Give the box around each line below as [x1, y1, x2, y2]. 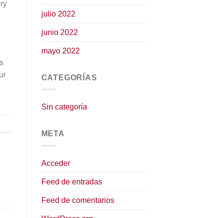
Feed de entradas [41, 177, 102, 186]
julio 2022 [41, 9, 75, 18]
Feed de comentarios [41, 196, 114, 204]
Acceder [41, 159, 70, 167]
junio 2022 [41, 28, 78, 36]
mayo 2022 [41, 46, 80, 55]
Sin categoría [41, 103, 87, 111]
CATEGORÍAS [41, 73, 97, 82]
